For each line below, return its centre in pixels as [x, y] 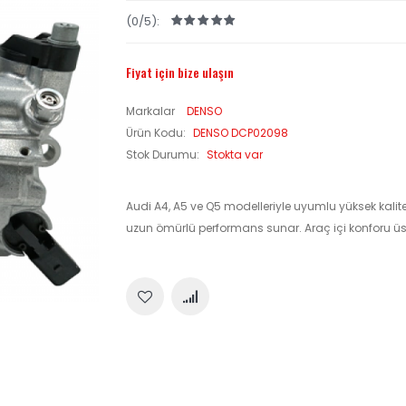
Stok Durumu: [164, 155]
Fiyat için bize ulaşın [180, 72]
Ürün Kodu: [157, 133]
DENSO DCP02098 [241, 133]
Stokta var [235, 155]
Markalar [152, 111]
